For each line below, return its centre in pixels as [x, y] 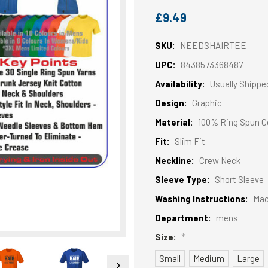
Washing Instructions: [202, 198]
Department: [183, 217]
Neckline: [175, 160]
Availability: [180, 83]
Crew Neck [220, 160]
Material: [174, 122]
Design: [171, 103]
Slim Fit [190, 141]
